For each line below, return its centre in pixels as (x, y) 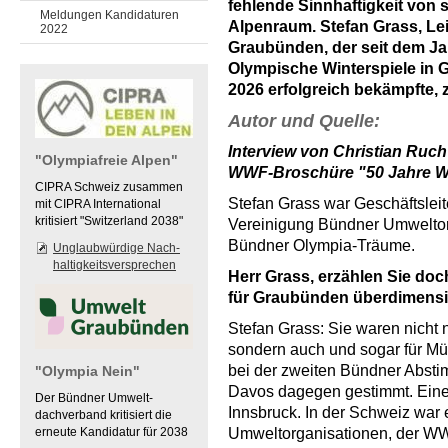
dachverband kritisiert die (103, 415)
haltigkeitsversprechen (114, 265)
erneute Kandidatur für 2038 (111, 432)
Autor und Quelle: (306, 120)
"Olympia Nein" (87, 371)
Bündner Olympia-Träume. (321, 245)
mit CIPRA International (98, 204)
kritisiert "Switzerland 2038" (109, 221)
